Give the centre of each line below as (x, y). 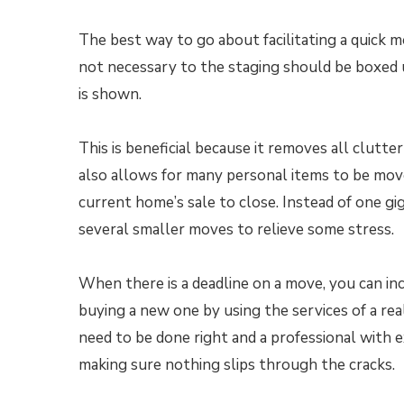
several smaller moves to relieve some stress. (236, 230)
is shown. (110, 94)
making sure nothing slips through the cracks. (237, 365)
